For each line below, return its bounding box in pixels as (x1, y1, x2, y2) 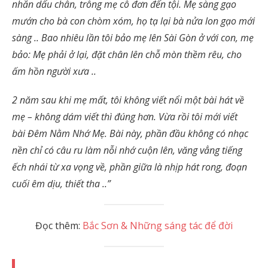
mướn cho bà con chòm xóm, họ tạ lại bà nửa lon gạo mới (12, 14, 255, 28)
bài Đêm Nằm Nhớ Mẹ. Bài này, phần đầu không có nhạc (12, 127, 248, 140)
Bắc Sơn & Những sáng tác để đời (83, 219, 233, 232)
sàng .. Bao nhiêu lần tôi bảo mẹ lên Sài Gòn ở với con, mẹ (12, 31, 254, 44)
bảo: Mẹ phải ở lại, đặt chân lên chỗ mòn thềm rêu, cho (12, 48, 242, 61)
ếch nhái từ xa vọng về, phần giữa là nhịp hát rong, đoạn (12, 160, 247, 173)
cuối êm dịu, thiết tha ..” (12, 177, 111, 190)
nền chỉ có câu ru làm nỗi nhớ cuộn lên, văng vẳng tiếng (12, 144, 242, 157)
